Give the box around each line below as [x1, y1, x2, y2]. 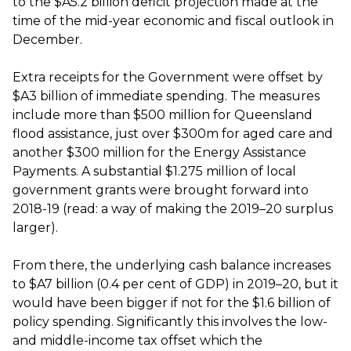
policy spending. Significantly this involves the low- [13, 314, 327, 329]
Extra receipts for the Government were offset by [13, 70, 323, 85]
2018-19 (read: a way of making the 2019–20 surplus [13, 201, 333, 216]
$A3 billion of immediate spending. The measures [13, 89, 320, 103]
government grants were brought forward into [13, 183, 309, 197]
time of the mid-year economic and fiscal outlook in [13, 13, 334, 28]
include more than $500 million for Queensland [13, 107, 313, 122]
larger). [13, 220, 61, 235]
